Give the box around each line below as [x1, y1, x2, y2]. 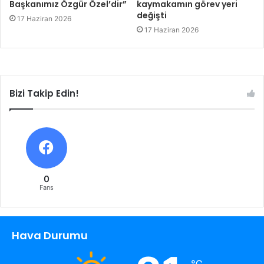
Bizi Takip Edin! [9, 87, 79, 100]
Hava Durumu [12, 228, 88, 243]
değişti [137, 9, 167, 21]
